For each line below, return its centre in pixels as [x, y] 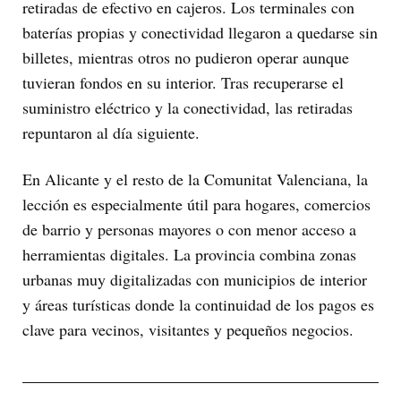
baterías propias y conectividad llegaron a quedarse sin [200, 32]
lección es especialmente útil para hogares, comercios [196, 205]
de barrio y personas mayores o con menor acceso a [189, 230]
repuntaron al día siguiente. [111, 132]
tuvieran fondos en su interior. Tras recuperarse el [183, 82]
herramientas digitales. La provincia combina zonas [189, 255]
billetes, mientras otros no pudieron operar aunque [186, 57]
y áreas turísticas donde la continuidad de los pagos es [198, 305]
